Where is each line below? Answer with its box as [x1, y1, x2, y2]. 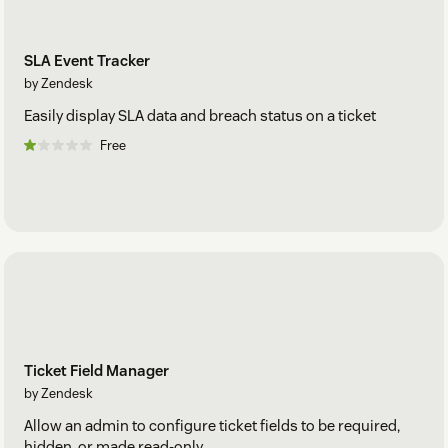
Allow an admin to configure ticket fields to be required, [24, 416, 400, 436]
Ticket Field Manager [24, 361, 169, 381]
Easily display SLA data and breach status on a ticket [24, 106, 376, 126]
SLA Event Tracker [24, 51, 150, 71]
